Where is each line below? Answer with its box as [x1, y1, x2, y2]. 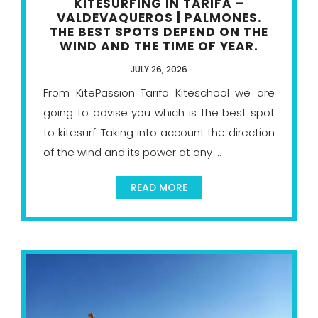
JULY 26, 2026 [131, 63, 187, 76]
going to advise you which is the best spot [43, 105, 275, 121]
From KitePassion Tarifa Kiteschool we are [43, 85, 275, 101]
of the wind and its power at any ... [43, 145, 221, 160]
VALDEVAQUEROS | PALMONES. [56, 9, 262, 27]
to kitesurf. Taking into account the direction [43, 125, 275, 141]
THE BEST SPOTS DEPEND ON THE [50, 23, 268, 41]
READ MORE [131, 180, 187, 195]
